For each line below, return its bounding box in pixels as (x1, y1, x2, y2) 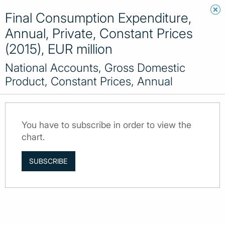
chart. (22, 132, 45, 142)
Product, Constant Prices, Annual (5, 74, 173, 88)
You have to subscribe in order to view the (22, 120, 191, 130)
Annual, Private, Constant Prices (5, 25, 193, 41)
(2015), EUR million (5, 41, 113, 57)
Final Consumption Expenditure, (5, 10, 191, 26)
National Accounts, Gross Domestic (5, 61, 185, 74)
